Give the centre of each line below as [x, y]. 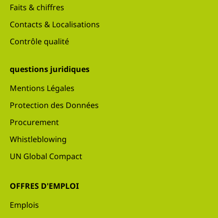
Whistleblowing [38, 139]
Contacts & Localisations [55, 24]
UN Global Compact [46, 156]
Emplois [24, 205]
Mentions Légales [42, 88]
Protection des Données [54, 105]
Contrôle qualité [39, 41]
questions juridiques [50, 69]
